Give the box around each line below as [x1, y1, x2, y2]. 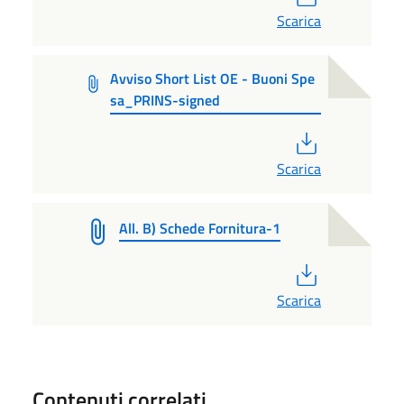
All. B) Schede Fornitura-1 [119, 216, 280, 239]
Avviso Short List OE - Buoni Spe [109, 67, 315, 89]
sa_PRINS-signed [109, 88, 220, 111]
